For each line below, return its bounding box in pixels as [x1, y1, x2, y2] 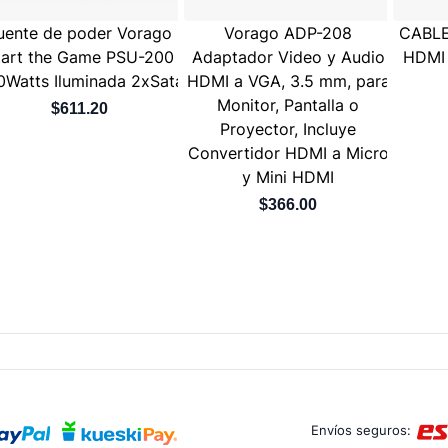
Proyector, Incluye [220, 118, 357, 139]
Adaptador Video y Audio [191, 46, 385, 67]
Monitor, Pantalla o [217, 94, 360, 115]
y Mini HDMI [242, 166, 335, 187]
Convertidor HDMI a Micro [187, 142, 389, 163]
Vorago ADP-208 [224, 22, 353, 43]
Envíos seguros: [311, 421, 415, 438]
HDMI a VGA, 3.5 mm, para [186, 70, 390, 91]
